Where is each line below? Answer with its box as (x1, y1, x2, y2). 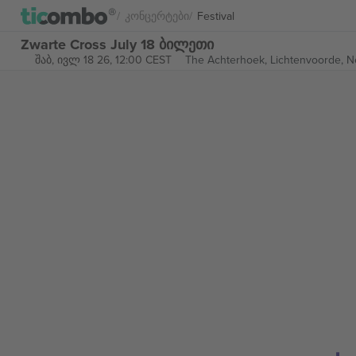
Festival (197, 7, 234, 24)
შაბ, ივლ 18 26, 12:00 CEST (34, 52, 172, 68)
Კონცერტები (125, 7, 189, 24)
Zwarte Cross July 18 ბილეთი (21, 33, 214, 55)
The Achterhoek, (184, 52, 270, 68)
